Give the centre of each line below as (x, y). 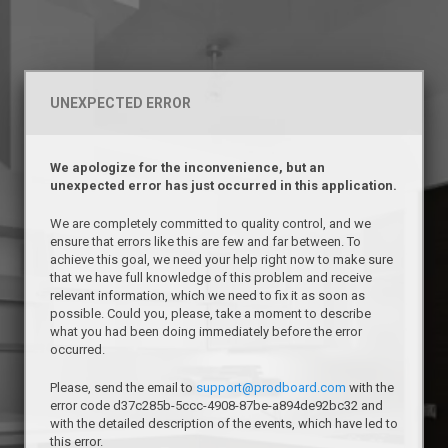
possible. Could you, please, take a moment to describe (210, 313)
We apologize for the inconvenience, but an (187, 167)
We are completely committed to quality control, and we (210, 223)
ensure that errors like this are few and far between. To (205, 241)
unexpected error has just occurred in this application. (223, 185)
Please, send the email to (123, 387)
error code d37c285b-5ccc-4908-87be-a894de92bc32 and (216, 405)
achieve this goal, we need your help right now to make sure (221, 259)
